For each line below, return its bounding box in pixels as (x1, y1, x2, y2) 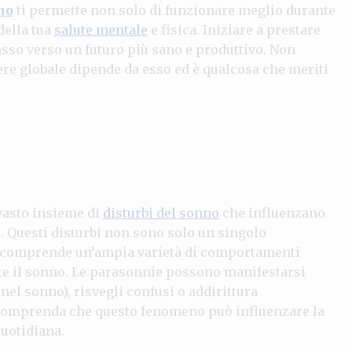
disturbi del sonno (103, 204, 219, 221)
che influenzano (219, 204, 325, 221)
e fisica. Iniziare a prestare (148, 21, 321, 38)
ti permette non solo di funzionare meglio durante (13, 2, 335, 18)
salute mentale (54, 21, 148, 38)
